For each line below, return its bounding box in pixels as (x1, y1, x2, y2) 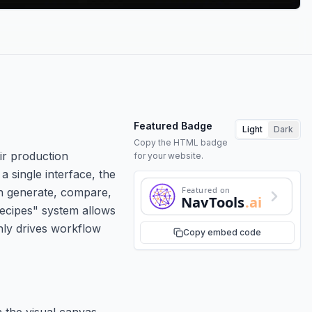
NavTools (181, 192, 245, 212)
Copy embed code (183, 226, 261, 237)
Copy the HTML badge (134, 136, 228, 148)
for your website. (134, 150, 203, 161)
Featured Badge (134, 119, 212, 132)
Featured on (182, 184, 230, 195)
